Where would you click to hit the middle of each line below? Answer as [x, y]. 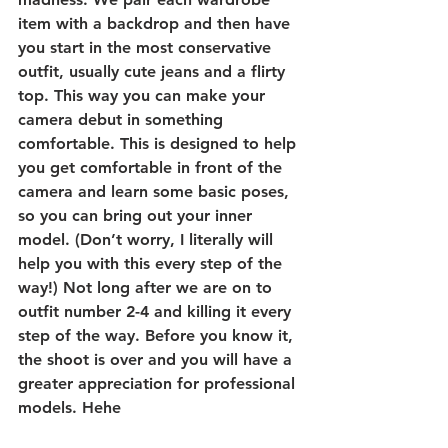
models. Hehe [69, 407]
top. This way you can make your [144, 95]
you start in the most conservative [147, 47]
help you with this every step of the [152, 263]
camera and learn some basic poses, [156, 191]
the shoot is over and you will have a [157, 359]
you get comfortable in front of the [152, 167]
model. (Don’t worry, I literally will [148, 239]
